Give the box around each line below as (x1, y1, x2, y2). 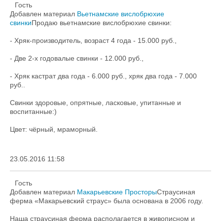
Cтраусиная (157, 188, 195, 196)
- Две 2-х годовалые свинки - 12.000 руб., (10, 54, 144, 62)
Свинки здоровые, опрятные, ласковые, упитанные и (10, 99, 181, 107)
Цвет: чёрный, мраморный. (10, 125, 98, 133)
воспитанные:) (10, 108, 57, 115)
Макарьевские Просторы (77, 188, 157, 196)
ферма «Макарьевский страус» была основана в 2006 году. (10, 197, 203, 205)
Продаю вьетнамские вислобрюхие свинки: (32, 19, 172, 27)
